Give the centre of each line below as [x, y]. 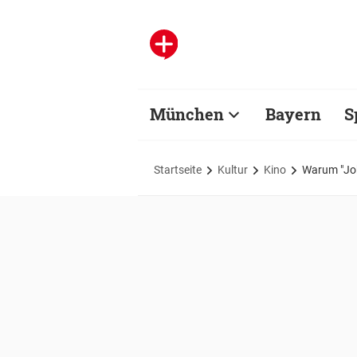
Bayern [293, 114]
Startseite [178, 169]
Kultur [233, 169]
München [187, 114]
